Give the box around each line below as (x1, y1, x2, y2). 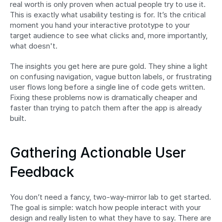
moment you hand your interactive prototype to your (10, 20, 190, 30)
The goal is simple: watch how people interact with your (10, 202, 201, 212)
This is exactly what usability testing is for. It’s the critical (10, 9, 206, 19)
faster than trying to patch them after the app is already (10, 103, 202, 112)
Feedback (10, 163, 74, 180)
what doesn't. (10, 41, 57, 51)
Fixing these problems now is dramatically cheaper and (10, 92, 197, 102)
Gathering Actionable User (10, 144, 186, 161)
